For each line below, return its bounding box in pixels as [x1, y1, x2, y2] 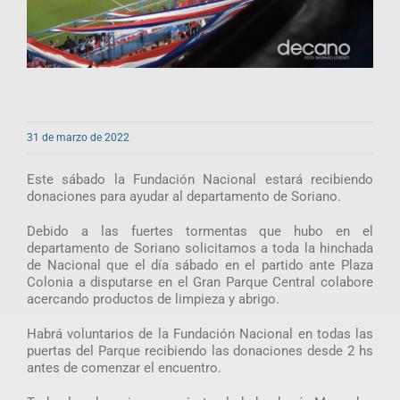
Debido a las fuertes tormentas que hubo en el [26, 222, 374, 239]
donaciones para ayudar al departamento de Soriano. [26, 187, 341, 204]
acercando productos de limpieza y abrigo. [26, 290, 279, 307]
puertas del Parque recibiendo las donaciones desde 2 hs [26, 342, 374, 359]
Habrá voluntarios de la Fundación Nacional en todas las [26, 325, 374, 342]
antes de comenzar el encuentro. [26, 359, 221, 376]
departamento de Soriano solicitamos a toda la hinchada [26, 239, 374, 256]
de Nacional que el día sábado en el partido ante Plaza [26, 256, 374, 273]
